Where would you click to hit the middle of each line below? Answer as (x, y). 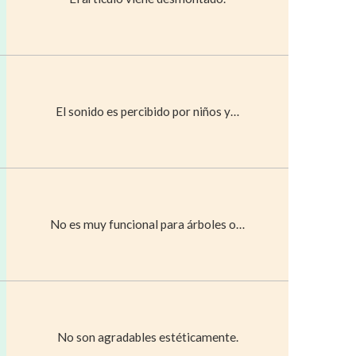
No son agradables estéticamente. (147, 337)
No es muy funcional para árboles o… (148, 224)
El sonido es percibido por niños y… (148, 111)
